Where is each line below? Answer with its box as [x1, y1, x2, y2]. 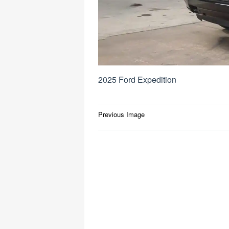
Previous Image [98, 109, 145, 119]
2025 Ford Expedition [98, 73, 176, 85]
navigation [98, 120, 157, 137]
